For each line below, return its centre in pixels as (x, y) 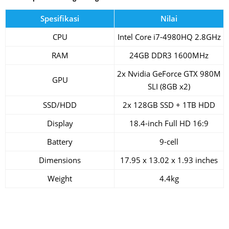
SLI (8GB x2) (169, 87)
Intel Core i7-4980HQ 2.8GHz (169, 37)
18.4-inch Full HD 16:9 (169, 123)
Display (60, 123)
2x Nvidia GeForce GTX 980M (169, 74)
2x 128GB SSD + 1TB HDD (169, 105)
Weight (60, 179)
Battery (60, 142)
